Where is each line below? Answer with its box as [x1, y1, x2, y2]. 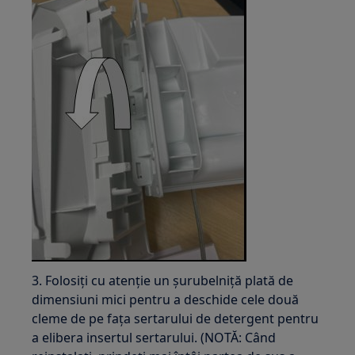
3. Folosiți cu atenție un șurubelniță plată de [32, 272, 294, 289]
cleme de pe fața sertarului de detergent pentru [32, 310, 319, 327]
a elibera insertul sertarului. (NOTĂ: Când [32, 329, 277, 346]
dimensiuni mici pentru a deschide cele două [32, 291, 300, 308]
